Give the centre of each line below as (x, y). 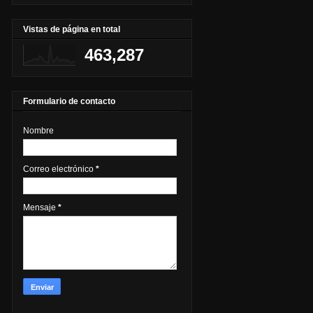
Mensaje (41, 208)
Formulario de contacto (69, 102)
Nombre (38, 131)
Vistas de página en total (72, 30)
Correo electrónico (59, 169)
